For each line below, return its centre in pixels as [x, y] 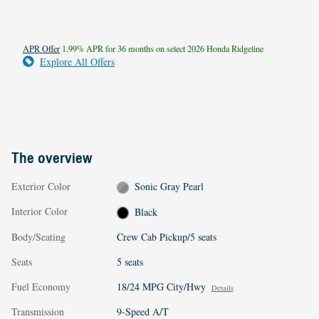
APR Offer [41, 48]
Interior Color [40, 211]
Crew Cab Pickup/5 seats [166, 236]
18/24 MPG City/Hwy [161, 286]
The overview [52, 158]
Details [222, 287]
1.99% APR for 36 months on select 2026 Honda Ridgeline [162, 48]
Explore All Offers [77, 61]
